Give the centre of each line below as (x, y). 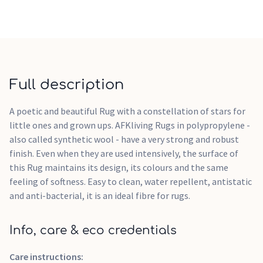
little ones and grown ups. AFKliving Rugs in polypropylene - (130, 125)
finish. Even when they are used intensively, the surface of (124, 153)
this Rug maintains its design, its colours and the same (119, 167)
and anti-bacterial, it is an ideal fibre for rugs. (100, 195)
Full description (67, 85)
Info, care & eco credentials (93, 230)
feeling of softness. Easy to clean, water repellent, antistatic (131, 181)
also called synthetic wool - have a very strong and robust (124, 139)
